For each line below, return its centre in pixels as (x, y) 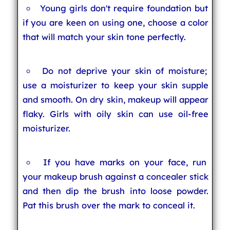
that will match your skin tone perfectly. (104, 37)
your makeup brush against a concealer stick (116, 176)
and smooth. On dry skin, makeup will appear (116, 99)
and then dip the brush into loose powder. (116, 191)
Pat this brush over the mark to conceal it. (109, 205)
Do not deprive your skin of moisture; (124, 71)
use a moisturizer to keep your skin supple (116, 85)
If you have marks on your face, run (125, 162)
